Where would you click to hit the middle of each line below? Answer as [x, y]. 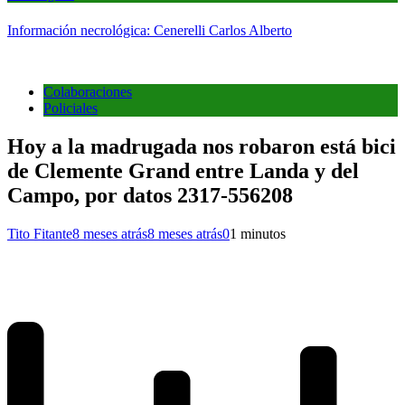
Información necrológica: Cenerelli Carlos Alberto [150, 31]
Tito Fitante [40, 233]
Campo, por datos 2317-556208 [150, 196]
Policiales [71, 108]
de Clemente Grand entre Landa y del [183, 171]
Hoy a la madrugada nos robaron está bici [202, 147]
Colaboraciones [88, 92]
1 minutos [258, 233]
